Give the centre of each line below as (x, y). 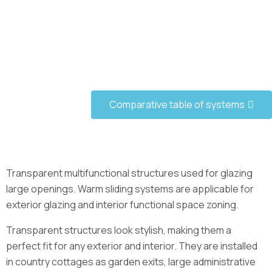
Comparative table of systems (177, 104)
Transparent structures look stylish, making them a (119, 230)
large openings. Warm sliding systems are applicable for (130, 189)
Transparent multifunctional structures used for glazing (129, 173)
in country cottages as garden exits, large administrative (131, 262)
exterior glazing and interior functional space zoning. (122, 205)
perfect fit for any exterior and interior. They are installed (132, 246)
